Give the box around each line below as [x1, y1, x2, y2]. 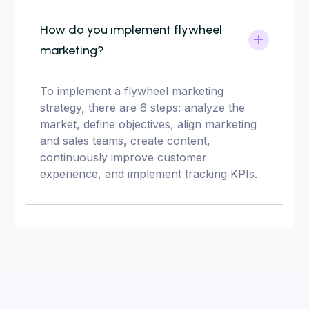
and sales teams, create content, [40, 133, 211, 148]
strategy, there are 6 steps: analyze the [40, 100, 246, 114]
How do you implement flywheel [40, 21, 223, 37]
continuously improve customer [40, 150, 208, 164]
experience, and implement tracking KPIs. [40, 166, 258, 181]
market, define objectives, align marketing [40, 117, 257, 131]
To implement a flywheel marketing [40, 83, 224, 98]
